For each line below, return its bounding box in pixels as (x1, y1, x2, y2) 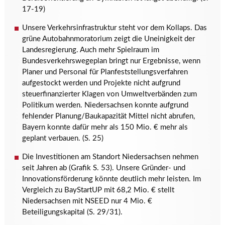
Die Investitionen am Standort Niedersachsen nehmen (22, 153, 198, 161)
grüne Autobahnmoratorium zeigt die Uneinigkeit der (22, 35, 195, 43)
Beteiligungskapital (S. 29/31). (22, 208, 123, 216)
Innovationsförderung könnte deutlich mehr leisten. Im (22, 175, 201, 183)
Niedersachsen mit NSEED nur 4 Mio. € (22, 197, 152, 205)
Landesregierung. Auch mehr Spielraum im (22, 46, 159, 54)
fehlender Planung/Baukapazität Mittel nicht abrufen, (22, 113, 195, 120)
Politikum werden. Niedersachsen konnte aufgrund (22, 101, 188, 109)
